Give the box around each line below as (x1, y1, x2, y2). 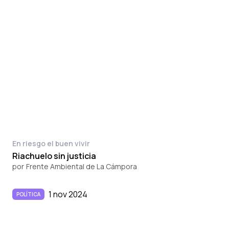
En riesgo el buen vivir (12, 138, 90, 148)
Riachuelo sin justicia (12, 150, 96, 162)
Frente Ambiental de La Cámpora (26, 161, 137, 171)
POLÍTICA (16, 190, 40, 198)
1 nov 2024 (49, 188, 87, 200)
